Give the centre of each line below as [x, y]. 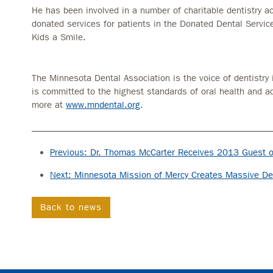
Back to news [71, 207]
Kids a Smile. [59, 37]
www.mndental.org [103, 105]
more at [49, 105]
